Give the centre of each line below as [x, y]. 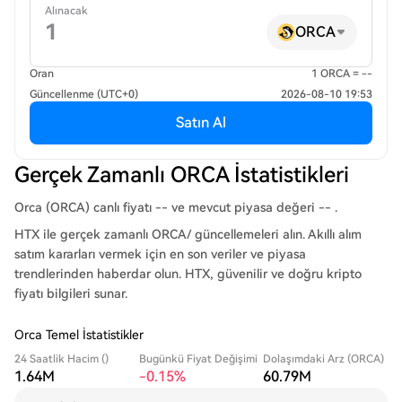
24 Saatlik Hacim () [61, 359]
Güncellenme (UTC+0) [84, 94]
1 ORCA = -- [342, 74]
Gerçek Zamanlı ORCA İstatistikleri [182, 175]
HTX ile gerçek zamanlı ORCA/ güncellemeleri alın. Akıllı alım [188, 234]
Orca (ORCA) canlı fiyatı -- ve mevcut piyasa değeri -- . [176, 207]
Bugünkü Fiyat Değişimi [198, 359]
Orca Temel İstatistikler [79, 335]
